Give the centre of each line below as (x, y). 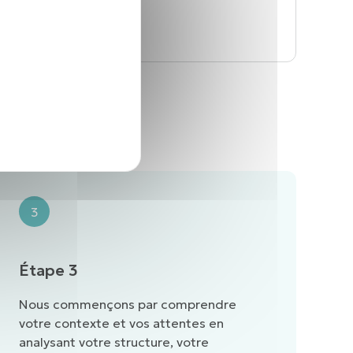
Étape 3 (48, 271)
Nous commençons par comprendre (128, 305)
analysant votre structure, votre (114, 342)
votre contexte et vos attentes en (121, 323)
